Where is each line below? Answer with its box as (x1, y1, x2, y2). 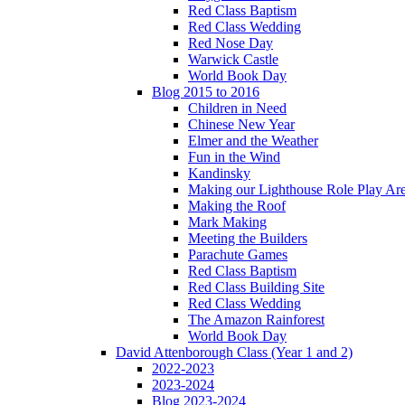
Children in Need (188, 100, 287, 117)
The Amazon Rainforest (188, 312, 325, 328)
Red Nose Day (188, 35, 273, 52)
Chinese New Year (188, 117, 295, 133)
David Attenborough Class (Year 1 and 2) (116, 344, 353, 361)
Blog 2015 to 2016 (152, 84, 259, 100)
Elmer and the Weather (188, 133, 318, 149)
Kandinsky (188, 165, 250, 182)
